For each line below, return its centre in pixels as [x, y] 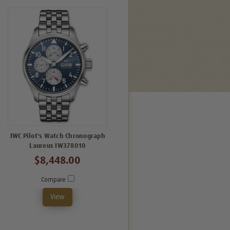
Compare [54, 180]
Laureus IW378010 [58, 146]
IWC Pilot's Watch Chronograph [57, 136]
